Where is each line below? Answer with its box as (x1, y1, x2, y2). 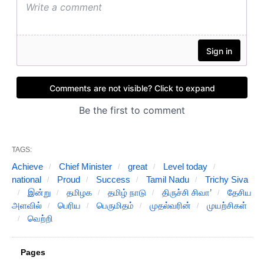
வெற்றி (25, 213, 53, 224)
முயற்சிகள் (204, 200, 247, 211)
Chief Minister (57, 161, 112, 172)
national (12, 174, 41, 185)
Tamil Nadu (144, 174, 189, 185)
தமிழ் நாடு (105, 187, 146, 198)
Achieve (12, 161, 43, 172)
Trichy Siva (203, 174, 248, 185)
